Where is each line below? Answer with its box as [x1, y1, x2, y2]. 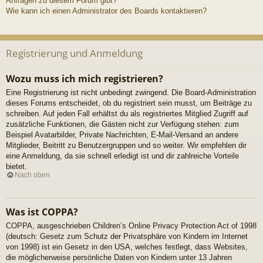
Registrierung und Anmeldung [6, 46, 143, 60]
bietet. [6, 162, 27, 171]
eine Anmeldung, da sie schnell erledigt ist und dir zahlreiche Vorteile [6, 151, 239, 161]
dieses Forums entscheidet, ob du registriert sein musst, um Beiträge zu [6, 99, 252, 108]
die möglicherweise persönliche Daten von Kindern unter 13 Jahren [6, 252, 232, 262]
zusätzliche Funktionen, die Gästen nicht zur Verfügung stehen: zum [6, 120, 239, 129]
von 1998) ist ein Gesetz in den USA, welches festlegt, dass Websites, [6, 242, 248, 251]
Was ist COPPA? [6, 205, 78, 218]
